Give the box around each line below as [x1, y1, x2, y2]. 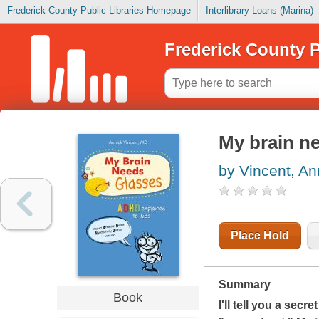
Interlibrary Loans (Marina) [205, 5, 313, 16]
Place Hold [230, 229, 289, 242]
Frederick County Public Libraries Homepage [6, 5, 191, 16]
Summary [218, 278, 271, 291]
